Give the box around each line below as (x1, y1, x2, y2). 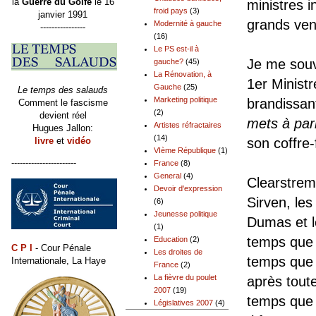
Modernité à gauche (154, 19, 221, 28)
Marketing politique (154, 95, 217, 104)
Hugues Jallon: (32, 122, 93, 133)
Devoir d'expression (154, 184, 222, 193)
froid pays (154, 6, 188, 16)
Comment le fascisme (18, 97, 108, 108)
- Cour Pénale (32, 242, 91, 253)
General (154, 171, 181, 181)
